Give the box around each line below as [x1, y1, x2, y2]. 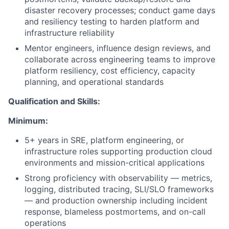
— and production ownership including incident [25, 195, 208, 206]
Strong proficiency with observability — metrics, [25, 173, 212, 184]
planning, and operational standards [25, 77, 164, 87]
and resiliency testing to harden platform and [25, 16, 199, 27]
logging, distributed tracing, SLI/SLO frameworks [25, 184, 214, 195]
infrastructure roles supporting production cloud [25, 146, 212, 157]
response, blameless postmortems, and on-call [25, 207, 205, 217]
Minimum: [8, 116, 48, 126]
